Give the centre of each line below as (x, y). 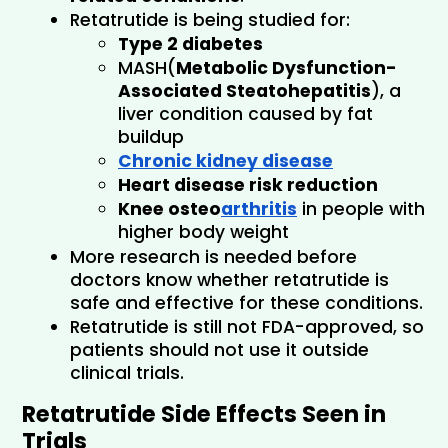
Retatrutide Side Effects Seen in (204, 413)
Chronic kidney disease (225, 160)
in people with (361, 208)
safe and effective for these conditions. (246, 302)
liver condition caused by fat (245, 113)
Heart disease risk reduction (248, 184)
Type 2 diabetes (190, 43)
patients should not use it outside (219, 349)
